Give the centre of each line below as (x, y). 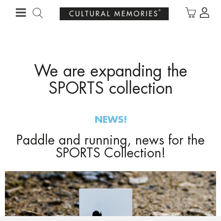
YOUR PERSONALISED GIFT (92, 10)
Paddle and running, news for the (110, 141)
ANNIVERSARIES (185, 10)
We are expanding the (110, 72)
